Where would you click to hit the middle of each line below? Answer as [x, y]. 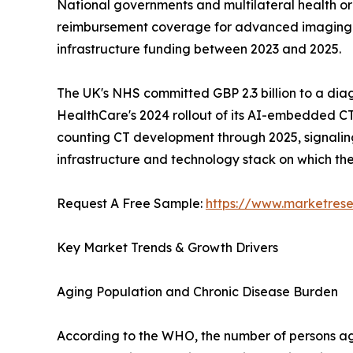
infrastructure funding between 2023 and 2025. [199, 49]
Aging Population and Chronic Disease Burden [197, 292]
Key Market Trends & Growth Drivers [167, 248]
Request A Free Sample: [131, 204]
